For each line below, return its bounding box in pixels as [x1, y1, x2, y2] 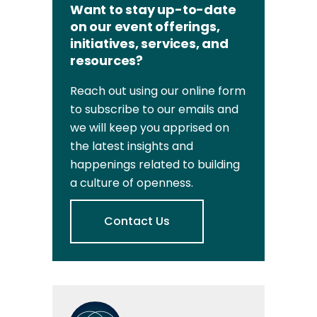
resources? [70, 52, 144, 69]
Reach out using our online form [70, 83, 246, 99]
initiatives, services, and [70, 35, 229, 52]
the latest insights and [70, 138, 193, 154]
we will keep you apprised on [70, 120, 229, 136]
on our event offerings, [70, 18, 220, 35]
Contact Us [104, 213, 170, 230]
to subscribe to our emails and [70, 101, 238, 117]
